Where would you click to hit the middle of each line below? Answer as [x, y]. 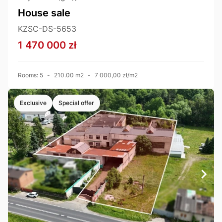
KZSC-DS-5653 [47, 29]
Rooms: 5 [30, 75]
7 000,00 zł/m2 [116, 75]
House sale [44, 13]
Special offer [76, 103]
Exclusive [33, 103]
